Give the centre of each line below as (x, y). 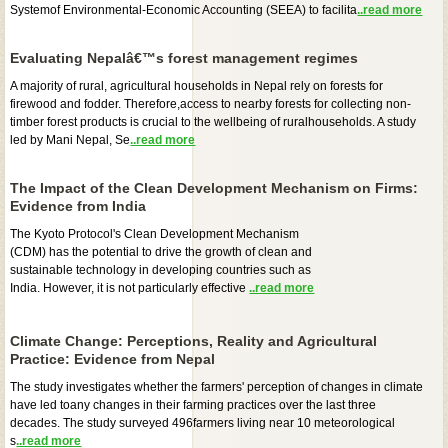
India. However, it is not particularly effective (130, 287)
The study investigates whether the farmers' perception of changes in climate (217, 386)
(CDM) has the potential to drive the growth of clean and (161, 251)
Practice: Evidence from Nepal (113, 358)
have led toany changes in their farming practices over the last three (193, 404)
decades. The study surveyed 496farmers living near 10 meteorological (203, 422)
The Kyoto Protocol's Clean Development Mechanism (155, 233)
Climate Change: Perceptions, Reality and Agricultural (194, 340)
